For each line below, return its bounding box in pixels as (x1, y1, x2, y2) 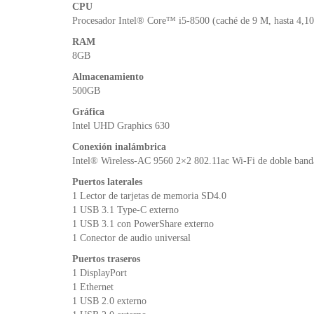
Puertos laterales (72, 176, 142, 187)
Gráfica (72, 106, 104, 117)
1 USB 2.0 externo (72, 295, 146, 306)
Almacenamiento (72, 71, 144, 82)
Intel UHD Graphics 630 (72, 120, 170, 131)
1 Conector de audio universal (72, 232, 191, 243)
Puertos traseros (72, 253, 140, 264)
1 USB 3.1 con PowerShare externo (72, 218, 214, 229)
